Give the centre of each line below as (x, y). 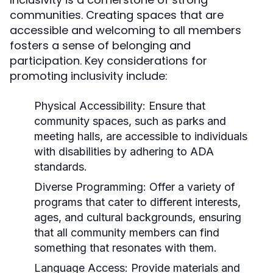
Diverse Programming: (90, 187)
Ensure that (175, 106)
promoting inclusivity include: (89, 76)
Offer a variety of (191, 187)
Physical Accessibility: (90, 106)
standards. (61, 167)
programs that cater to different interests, (137, 202)
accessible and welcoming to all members (126, 30)
